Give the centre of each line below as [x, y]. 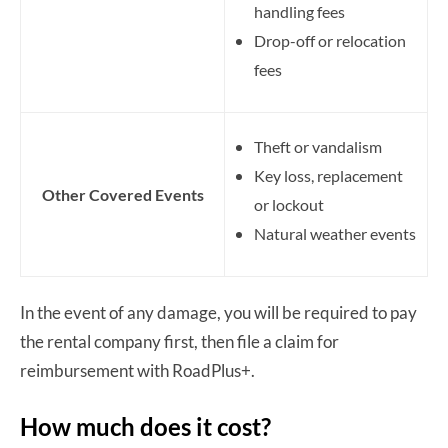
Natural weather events [335, 233]
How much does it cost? [145, 426]
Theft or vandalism [318, 146]
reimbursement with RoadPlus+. [137, 370]
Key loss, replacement [328, 175]
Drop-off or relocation [330, 40]
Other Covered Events [122, 194]
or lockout [289, 204]
